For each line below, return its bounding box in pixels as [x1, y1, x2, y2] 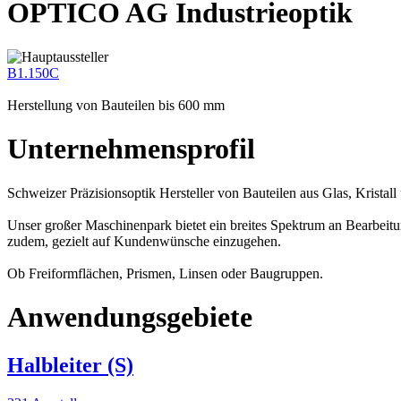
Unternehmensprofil [7, 132, 255, 166]
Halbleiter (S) [7, 353, 133, 377]
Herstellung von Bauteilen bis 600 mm [7, 97, 225, 113]
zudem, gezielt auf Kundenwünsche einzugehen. [7, 233, 281, 249]
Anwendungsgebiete [7, 301, 252, 334]
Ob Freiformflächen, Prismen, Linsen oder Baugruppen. [7, 265, 323, 281]
